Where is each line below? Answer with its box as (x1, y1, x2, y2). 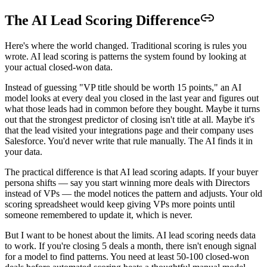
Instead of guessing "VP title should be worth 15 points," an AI (5, 82, 241, 92)
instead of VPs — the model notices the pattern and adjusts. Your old (5, 188, 262, 198)
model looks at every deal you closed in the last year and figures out (5, 92, 259, 103)
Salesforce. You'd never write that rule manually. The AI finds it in (5, 135, 253, 146)
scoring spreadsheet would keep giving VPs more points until (5, 198, 235, 209)
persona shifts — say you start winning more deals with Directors (5, 177, 250, 188)
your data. (5, 146, 42, 157)
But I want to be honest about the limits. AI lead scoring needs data (5, 229, 256, 240)
